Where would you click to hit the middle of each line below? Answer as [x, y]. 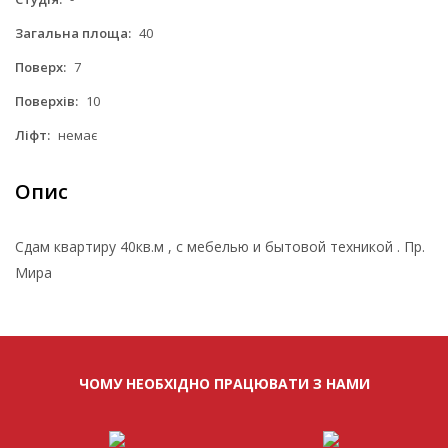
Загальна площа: [73, 32]
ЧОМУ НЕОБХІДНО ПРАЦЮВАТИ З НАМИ [224, 383]
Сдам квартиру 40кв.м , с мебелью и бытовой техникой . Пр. [220, 246]
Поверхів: [46, 100]
